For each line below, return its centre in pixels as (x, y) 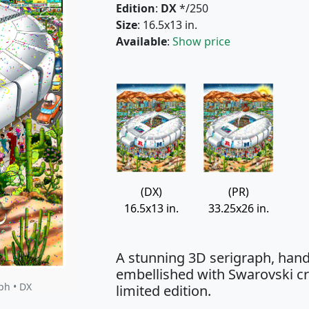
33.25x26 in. (238, 209)
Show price (201, 41)
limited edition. (163, 291)
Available (141, 41)
